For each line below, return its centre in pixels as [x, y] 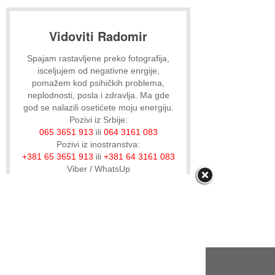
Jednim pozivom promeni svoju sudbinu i [98, 181]
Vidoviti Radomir [98, 36]
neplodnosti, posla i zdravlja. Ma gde [98, 95]
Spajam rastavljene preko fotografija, [98, 58]
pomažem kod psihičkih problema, [98, 83]
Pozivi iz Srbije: [98, 119]
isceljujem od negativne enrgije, [98, 70]
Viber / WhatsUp [98, 168]
